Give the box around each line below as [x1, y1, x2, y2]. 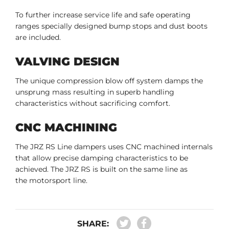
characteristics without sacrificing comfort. [15, 99, 172, 108]
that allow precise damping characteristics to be [15, 153, 188, 163]
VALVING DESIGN [15, 55, 120, 69]
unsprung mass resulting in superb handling [15, 87, 174, 97]
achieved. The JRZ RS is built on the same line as [15, 165, 188, 174]
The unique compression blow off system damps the [15, 76, 203, 86]
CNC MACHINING [15, 121, 117, 135]
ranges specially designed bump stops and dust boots [15, 21, 208, 31]
